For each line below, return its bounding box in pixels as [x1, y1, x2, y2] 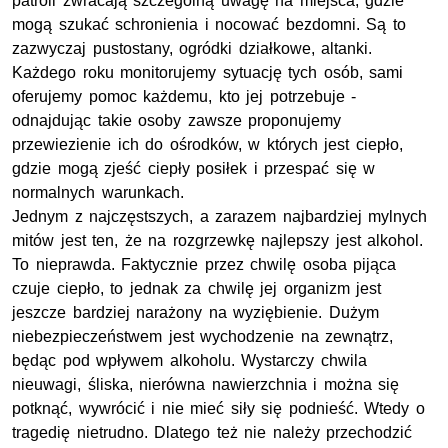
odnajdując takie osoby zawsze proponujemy [12, 111, 342, 129]
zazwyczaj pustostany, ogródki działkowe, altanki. [12, 39, 373, 57]
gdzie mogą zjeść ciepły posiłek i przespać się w [12, 159, 376, 177]
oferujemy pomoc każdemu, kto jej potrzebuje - [12, 87, 357, 105]
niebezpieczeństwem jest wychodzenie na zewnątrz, [12, 327, 394, 345]
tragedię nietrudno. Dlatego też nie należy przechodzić [12, 423, 413, 441]
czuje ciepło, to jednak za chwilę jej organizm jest [12, 279, 382, 297]
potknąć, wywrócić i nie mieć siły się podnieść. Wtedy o [12, 399, 426, 417]
